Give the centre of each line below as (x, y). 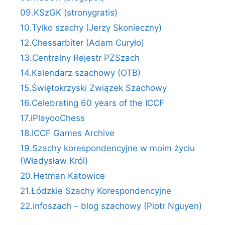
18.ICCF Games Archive (67, 133)
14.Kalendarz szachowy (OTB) (80, 73)
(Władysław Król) (54, 161)
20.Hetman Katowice (63, 176)
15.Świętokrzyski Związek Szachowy (93, 88)
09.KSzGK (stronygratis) (69, 13)
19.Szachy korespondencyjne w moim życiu (107, 148)
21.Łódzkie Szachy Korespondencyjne (96, 191)
